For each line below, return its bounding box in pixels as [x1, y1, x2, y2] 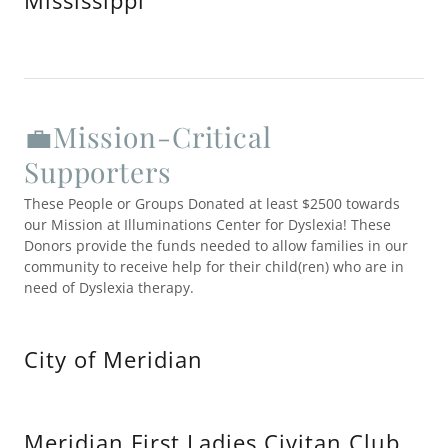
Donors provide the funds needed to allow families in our [24, 236, 408, 255]
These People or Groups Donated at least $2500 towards [24, 194, 400, 213]
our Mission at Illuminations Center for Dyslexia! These [24, 215, 391, 234]
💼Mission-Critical [24, 118, 272, 155]
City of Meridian [24, 344, 203, 374]
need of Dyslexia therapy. [24, 278, 194, 297]
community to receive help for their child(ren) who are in [24, 257, 404, 276]
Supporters [24, 153, 172, 190]
